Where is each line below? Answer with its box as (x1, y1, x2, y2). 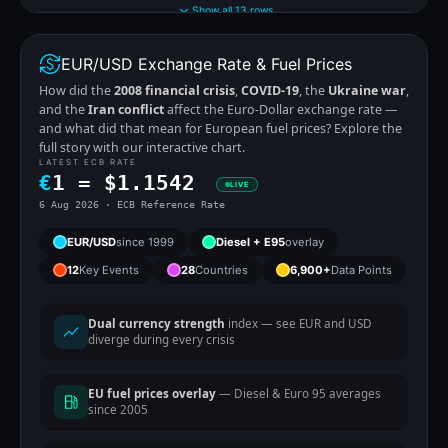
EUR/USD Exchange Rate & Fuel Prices (61, 53, 352, 74)
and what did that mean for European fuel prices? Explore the (39, 119, 402, 137)
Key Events (79, 262, 139, 277)
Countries (195, 262, 248, 277)
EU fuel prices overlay (88, 385, 216, 401)
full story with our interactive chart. (39, 138, 245, 156)
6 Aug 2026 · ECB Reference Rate (39, 197, 225, 210)
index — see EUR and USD (225, 315, 372, 331)
